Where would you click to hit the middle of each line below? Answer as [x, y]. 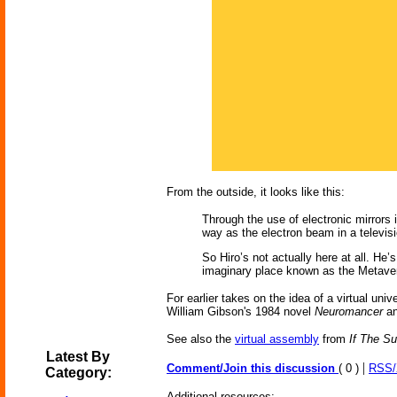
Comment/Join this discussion [253, 368]
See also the [201, 339]
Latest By [78, 357]
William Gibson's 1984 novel [241, 311]
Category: [78, 373]
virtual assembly [277, 339]
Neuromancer [349, 311]
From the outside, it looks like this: [256, 192]
